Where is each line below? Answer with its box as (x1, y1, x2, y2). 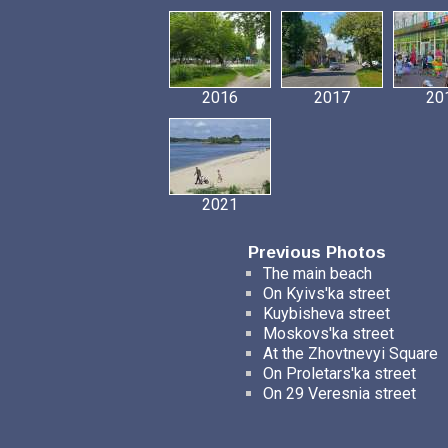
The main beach (262, 264, 372, 283)
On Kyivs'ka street (262, 284, 390, 303)
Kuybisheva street (262, 304, 390, 323)
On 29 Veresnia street (262, 384, 416, 403)
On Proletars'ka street (262, 364, 416, 383)
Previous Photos (247, 243, 386, 262)
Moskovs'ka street (262, 324, 394, 343)
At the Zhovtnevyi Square (262, 344, 438, 363)
